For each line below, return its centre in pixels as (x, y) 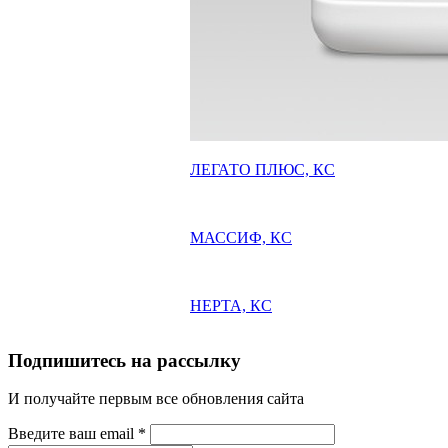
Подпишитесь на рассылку (124, 360)
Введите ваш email (73, 434)
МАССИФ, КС (241, 237)
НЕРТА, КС (231, 305)
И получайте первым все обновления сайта (156, 399)
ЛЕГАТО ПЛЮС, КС (262, 169)
